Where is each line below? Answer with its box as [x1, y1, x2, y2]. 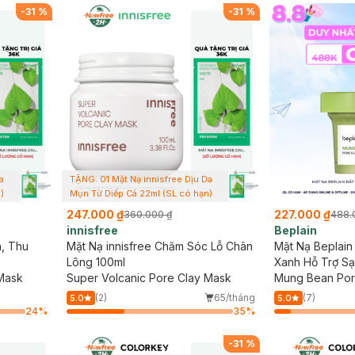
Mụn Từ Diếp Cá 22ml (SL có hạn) [69, 187, 212, 199]
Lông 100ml [66, 254, 125, 269]
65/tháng [214, 291, 255, 303]
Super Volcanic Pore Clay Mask [66, 270, 231, 284]
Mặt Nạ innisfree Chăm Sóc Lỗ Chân [66, 239, 253, 253]
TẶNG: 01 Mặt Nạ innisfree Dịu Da [69, 173, 212, 185]
